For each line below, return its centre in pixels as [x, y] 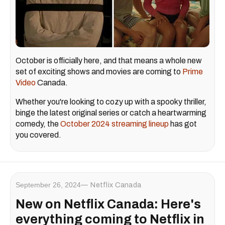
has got [183, 124]
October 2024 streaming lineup [115, 124]
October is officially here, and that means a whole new [109, 61]
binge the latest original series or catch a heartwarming [111, 113]
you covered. [38, 135]
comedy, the [38, 124]
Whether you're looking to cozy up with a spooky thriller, [111, 102]
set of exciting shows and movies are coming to [99, 72]
